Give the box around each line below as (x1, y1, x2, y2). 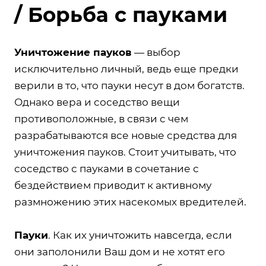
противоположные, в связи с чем (14, 112, 188, 125)
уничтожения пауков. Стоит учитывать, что (14, 145, 236, 158)
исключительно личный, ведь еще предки (14, 62, 239, 75)
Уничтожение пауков (14, 46, 132, 58)
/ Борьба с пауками (14, 2, 227, 27)
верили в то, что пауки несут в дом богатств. (14, 79, 245, 91)
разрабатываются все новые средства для (14, 129, 237, 141)
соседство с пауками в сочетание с (14, 162, 199, 175)
